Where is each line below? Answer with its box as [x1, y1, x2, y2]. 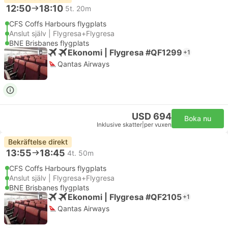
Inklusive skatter [97, 121, 142, 128]
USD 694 [132, 111, 172, 122]
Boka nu [184, 114, 211, 123]
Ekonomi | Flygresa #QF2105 [68, 191, 182, 202]
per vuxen [144, 121, 172, 128]
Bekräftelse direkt [8, 137, 68, 146]
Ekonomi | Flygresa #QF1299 [68, 47, 182, 58]
